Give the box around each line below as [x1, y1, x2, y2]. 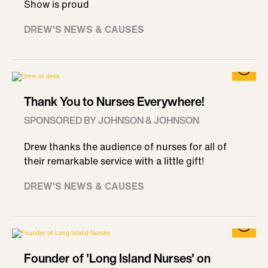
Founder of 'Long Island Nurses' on [24, 249, 211, 267]
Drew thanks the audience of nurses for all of [24, 139, 227, 154]
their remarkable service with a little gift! [24, 154, 204, 168]
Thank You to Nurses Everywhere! [24, 93, 204, 110]
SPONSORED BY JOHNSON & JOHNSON [24, 113, 199, 127]
